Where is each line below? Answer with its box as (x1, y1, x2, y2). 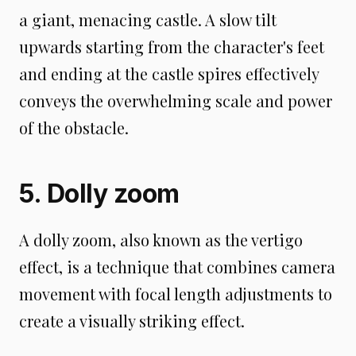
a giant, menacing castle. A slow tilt (19, 9, 277, 30)
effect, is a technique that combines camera (19, 256, 335, 277)
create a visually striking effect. (19, 310, 245, 331)
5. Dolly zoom (19, 178, 180, 209)
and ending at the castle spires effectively (19, 63, 319, 84)
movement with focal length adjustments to (19, 283, 332, 304)
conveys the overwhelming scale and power (19, 90, 332, 111)
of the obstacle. (19, 117, 129, 138)
